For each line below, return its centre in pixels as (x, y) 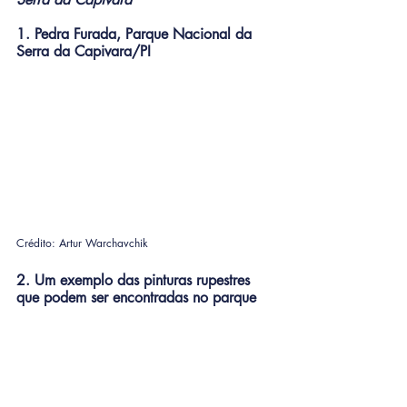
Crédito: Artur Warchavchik (82, 243)
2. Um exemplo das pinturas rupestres (135, 281)
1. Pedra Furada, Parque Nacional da (136, 34)
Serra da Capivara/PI (84, 51)
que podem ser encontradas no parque (136, 298)
